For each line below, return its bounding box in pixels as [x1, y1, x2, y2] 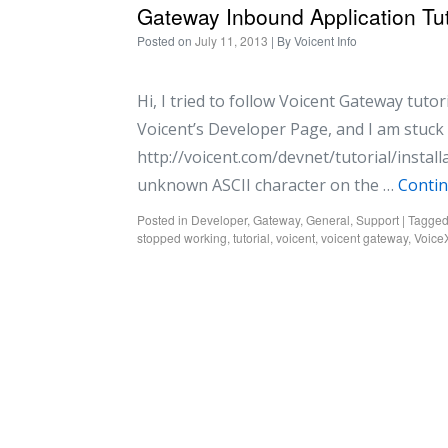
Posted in [137, 210, 188, 228]
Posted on [137, 31, 192, 49]
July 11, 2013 [195, 31, 268, 49]
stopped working [137, 228, 227, 246]
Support [356, 210, 399, 228]
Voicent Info [294, 31, 357, 49]
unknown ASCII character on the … [137, 173, 398, 196]
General [306, 210, 350, 228]
